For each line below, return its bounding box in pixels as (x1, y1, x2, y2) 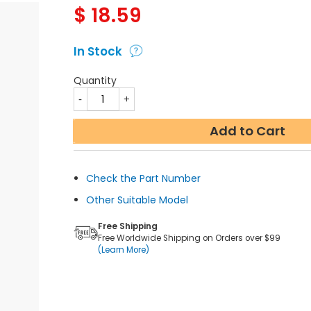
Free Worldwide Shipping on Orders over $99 (97, 232, 280, 244)
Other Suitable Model (85, 193, 188, 207)
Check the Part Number (85, 171, 201, 185)
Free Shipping (97, 221, 158, 232)
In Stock (73, 43, 122, 60)
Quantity (73, 74, 117, 87)
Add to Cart (210, 122, 286, 140)
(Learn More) (97, 244, 149, 255)
